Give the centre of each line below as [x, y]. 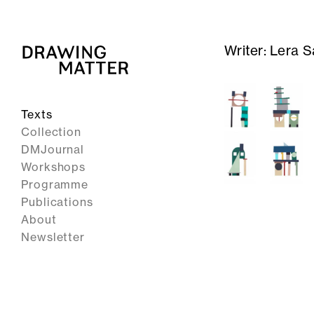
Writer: [247, 50]
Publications [57, 202]
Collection [51, 132]
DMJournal [53, 149]
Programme [55, 184]
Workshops [54, 167]
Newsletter [53, 237]
